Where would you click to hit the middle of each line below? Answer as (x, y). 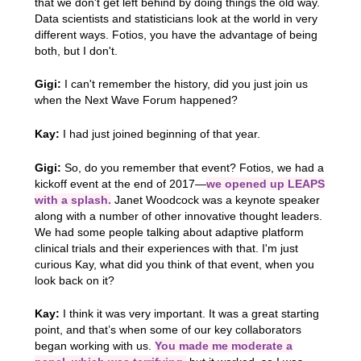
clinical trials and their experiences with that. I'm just (166, 248)
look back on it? (74, 280)
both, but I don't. (76, 50)
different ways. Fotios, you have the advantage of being (176, 34)
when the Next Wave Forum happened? (136, 100)
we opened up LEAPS (265, 183)
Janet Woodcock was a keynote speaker (215, 199)
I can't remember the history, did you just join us (184, 84)
